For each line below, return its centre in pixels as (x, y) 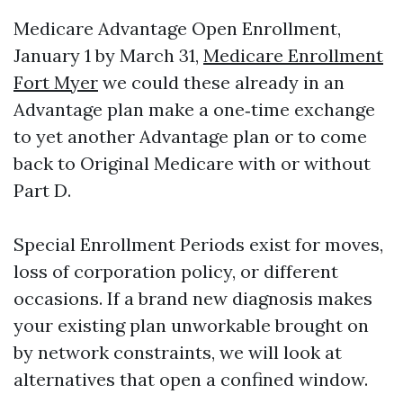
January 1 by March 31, (108, 55)
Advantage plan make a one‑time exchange (194, 109)
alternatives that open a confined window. (191, 379)
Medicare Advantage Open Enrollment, (177, 28)
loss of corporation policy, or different (176, 271)
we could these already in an (221, 82)
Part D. (42, 190)
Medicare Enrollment (293, 55)
